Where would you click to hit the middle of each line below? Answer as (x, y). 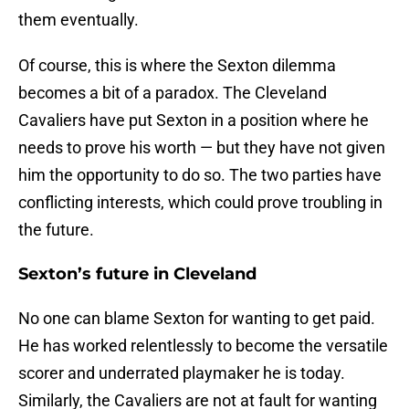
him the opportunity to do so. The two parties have (200, 175)
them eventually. (79, 20)
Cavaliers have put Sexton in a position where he (194, 121)
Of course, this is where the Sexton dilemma (177, 66)
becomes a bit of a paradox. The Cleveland (173, 93)
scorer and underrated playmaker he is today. (182, 373)
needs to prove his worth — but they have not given (202, 148)
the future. (56, 230)
